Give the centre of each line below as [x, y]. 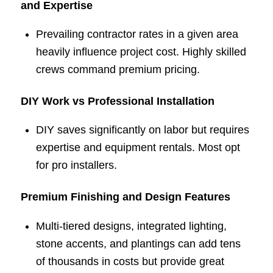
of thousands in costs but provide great [130, 261]
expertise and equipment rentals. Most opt [138, 148]
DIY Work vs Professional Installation [117, 101]
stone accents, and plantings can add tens [138, 243]
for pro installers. [76, 165]
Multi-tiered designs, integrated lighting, [131, 226]
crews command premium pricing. [118, 70]
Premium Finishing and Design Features [125, 197]
